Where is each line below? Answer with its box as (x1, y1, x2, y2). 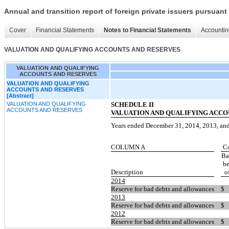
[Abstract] (7, 92, 34, 99)
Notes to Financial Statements (104, 27, 191, 34)
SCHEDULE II (111, 100, 154, 108)
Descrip (111, 168, 132, 176)
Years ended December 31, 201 (111, 121, 196, 129)
